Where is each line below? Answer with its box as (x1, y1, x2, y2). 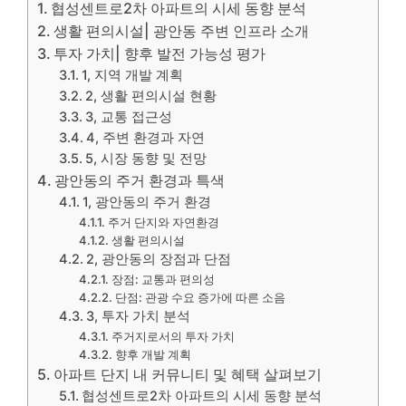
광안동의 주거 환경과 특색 (54, 170, 226, 189)
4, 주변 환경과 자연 (86, 129, 206, 146)
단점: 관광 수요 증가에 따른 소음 (114, 289, 285, 304)
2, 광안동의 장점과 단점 (86, 250, 232, 267)
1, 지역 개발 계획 (82, 66, 184, 83)
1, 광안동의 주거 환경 (82, 193, 212, 210)
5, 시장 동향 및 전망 (85, 150, 208, 167)
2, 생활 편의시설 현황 (85, 87, 217, 104)
